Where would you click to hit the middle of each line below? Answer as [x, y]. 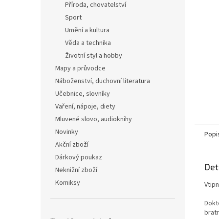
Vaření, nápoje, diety [85, 107]
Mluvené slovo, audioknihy [94, 119]
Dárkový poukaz [79, 157]
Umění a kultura [87, 30]
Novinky [67, 132]
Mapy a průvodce [80, 68]
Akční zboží [72, 145]
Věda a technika [88, 43]
